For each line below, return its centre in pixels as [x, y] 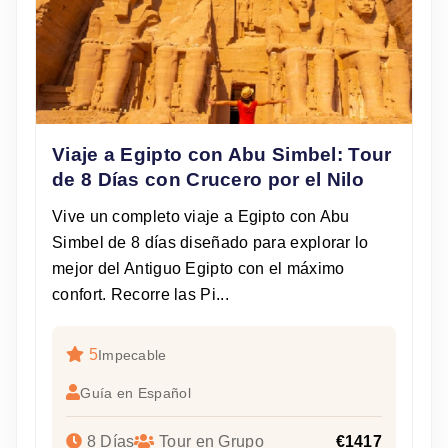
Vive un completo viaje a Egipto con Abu [201, 217]
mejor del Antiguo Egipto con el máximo [198, 269]
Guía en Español [135, 393]
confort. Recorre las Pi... [140, 295]
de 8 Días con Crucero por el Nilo [208, 180]
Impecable [132, 355]
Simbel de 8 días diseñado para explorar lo [210, 243]
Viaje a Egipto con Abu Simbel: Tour [222, 155]
